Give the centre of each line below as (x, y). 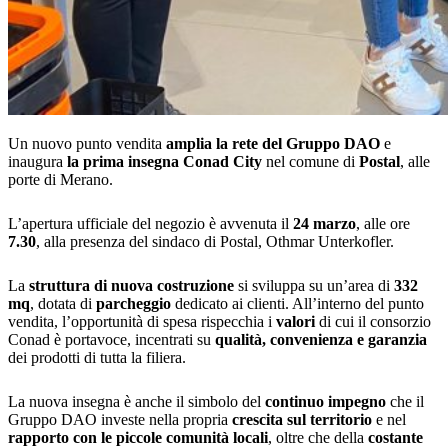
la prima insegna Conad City (164, 162)
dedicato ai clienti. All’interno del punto (297, 304)
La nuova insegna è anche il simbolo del (136, 402)
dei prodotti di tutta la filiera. (97, 358)
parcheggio (133, 304)
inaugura (37, 162)
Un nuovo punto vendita (87, 144)
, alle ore (383, 224)
